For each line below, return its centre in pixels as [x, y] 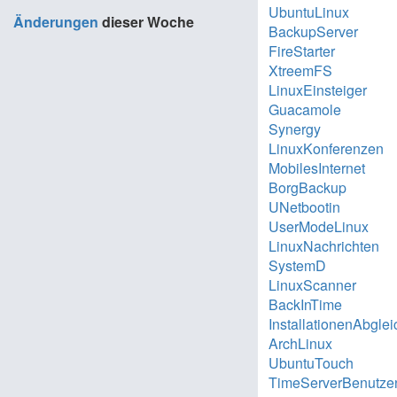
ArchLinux [301, 343]
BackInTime [306, 304]
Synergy [295, 129]
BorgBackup [308, 187]
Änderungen [56, 22]
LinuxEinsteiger [318, 90]
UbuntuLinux [309, 12]
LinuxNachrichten [324, 246]
